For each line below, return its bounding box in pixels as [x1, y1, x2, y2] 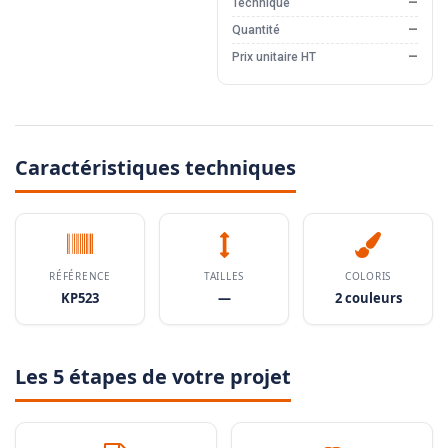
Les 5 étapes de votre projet [15, 363, 291, 391]
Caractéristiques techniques [15, 154, 296, 182]
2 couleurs [334, 289, 402, 308]
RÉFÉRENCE [49, 269, 111, 284]
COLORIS [345, 269, 391, 284]
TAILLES [204, 269, 244, 284]
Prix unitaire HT [231, 50, 316, 65]
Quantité [231, 23, 280, 38]
